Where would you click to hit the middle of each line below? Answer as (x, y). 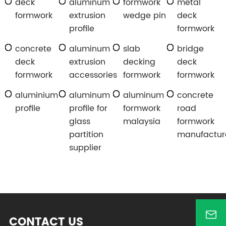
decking (139, 62)
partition (86, 135)
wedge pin (145, 16)
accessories (93, 75)
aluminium (37, 96)
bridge (190, 49)
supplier (85, 148)
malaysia (142, 122)
